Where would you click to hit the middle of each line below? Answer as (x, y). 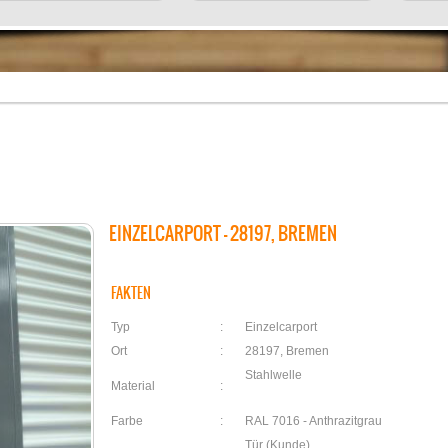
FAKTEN (131, 293)
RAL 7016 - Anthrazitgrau (313, 421)
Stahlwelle (273, 375)
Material (133, 386)
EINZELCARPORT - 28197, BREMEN (223, 233)
